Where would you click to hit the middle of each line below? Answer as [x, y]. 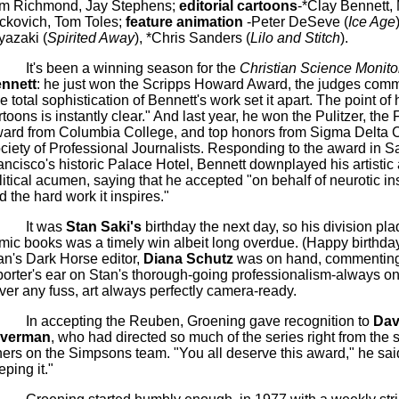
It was [45, 227]
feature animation [184, 22]
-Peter [265, 22]
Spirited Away [90, 38]
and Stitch [306, 38]
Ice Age [371, 22]
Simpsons [100, 353]
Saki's [121, 227]
